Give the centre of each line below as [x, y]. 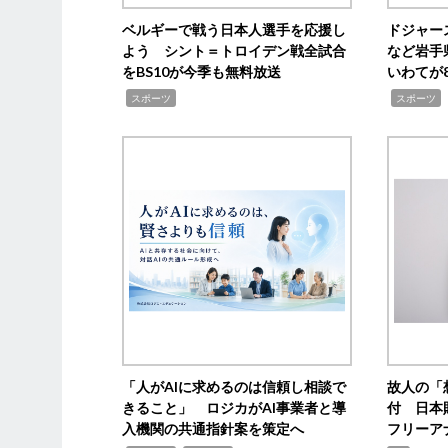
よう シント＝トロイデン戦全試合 [234, 50]
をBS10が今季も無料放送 [202, 71]
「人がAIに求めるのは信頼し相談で [234, 386]
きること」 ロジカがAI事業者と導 [234, 407]
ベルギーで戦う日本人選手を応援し [234, 29]
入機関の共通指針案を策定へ [213, 428]
